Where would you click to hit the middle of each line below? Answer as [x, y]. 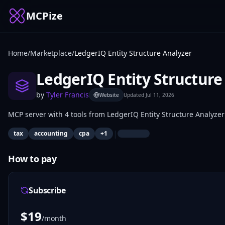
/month [54, 218]
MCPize [44, 16]
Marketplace [51, 53]
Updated [135, 95]
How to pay [32, 159]
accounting [51, 133]
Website [109, 95]
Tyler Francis [68, 95]
